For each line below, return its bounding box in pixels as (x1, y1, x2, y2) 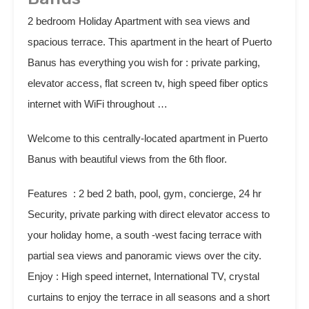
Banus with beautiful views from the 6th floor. (28, 153, 227, 165)
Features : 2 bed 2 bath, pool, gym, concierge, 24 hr (28, 188, 261, 199)
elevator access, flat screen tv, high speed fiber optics (28, 77, 268, 89)
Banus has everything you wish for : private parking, (28, 57, 260, 68)
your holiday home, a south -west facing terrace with (28, 229, 261, 241)
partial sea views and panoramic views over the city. (28, 250, 261, 261)
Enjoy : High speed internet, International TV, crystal (28, 270, 259, 282)
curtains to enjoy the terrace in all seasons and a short (28, 291, 270, 303)
